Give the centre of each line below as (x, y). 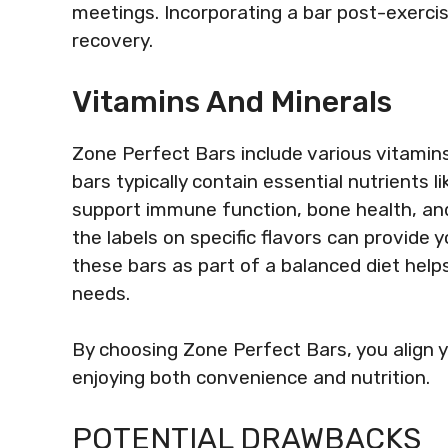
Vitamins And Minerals (232, 101)
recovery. (112, 40)
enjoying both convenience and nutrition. (251, 377)
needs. (101, 293)
